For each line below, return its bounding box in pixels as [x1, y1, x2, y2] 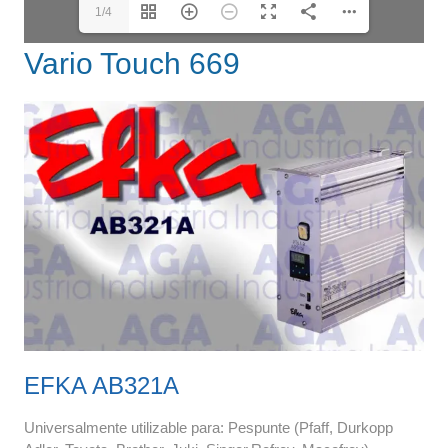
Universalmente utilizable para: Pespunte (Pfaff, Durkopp [23, 418, 393, 436]
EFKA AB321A [23, 371, 179, 399]
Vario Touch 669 [23, 46, 240, 80]
